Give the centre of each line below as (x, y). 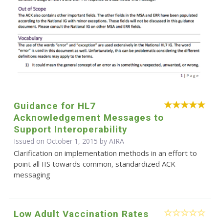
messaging (32, 174)
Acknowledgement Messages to (88, 117)
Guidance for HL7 (55, 106)
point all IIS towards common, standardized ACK (94, 164)
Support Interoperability (70, 129)
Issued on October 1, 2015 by (61, 141)
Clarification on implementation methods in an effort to (105, 153)
